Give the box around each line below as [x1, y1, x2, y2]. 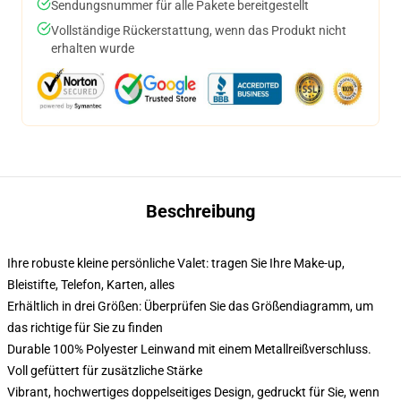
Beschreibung [146, 200, 255, 222]
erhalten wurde [51, 41, 134, 55]
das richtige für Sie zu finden [7, 320, 163, 335]
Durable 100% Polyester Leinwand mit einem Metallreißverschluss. [7, 342, 371, 356]
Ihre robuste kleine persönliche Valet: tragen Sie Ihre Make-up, [7, 256, 345, 270]
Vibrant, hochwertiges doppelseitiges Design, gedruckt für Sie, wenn [7, 385, 380, 399]
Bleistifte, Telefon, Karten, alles [7, 277, 175, 292]
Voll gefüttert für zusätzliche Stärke [7, 363, 202, 378]
